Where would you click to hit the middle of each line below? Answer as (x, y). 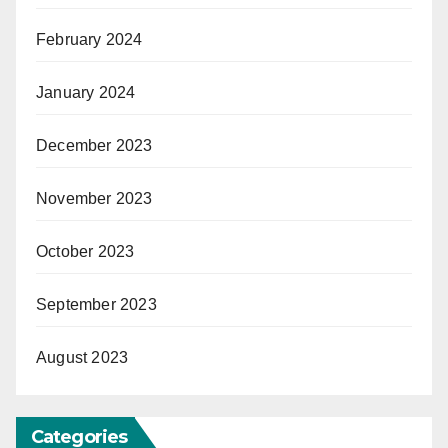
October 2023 (85, 251)
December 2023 (94, 145)
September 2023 (96, 304)
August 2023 (82, 357)
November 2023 (94, 198)
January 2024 (86, 92)
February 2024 (89, 39)
